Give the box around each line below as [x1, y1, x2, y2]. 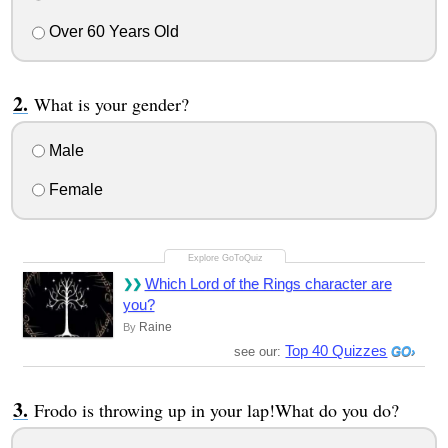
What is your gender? [33, 92, 189, 117]
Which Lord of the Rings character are [144, 274, 392, 292]
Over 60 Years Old [44, 23, 179, 41]
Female [44, 180, 103, 198]
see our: [234, 343, 286, 359]
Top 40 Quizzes [285, 341, 388, 359]
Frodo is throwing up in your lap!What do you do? [33, 397, 399, 422]
